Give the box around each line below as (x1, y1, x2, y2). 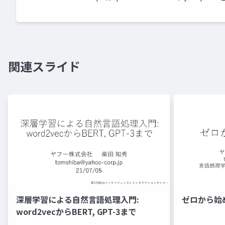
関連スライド (8, 57, 80, 75)
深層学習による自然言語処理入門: (16, 193, 139, 206)
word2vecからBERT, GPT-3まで (16, 205, 136, 218)
